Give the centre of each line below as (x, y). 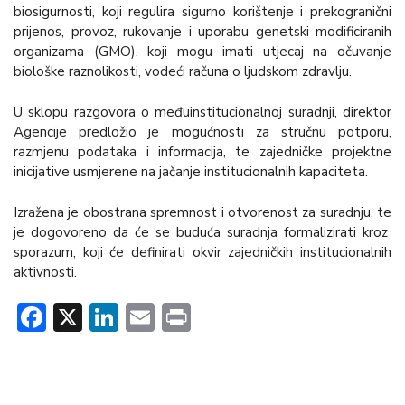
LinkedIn (172, 316)
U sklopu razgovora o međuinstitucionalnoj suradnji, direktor (202, 113)
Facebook (106, 316)
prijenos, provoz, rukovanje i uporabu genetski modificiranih (202, 32)
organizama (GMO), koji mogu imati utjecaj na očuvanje (202, 52)
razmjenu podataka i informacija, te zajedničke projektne (202, 152)
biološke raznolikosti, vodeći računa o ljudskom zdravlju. (183, 72)
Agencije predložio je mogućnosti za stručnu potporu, (202, 132)
